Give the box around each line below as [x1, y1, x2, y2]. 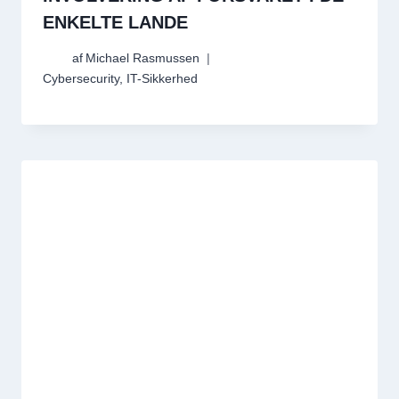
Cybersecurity [43, 72, 119, 86]
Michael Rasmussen [85, 52, 200, 66]
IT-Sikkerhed [126, 72, 198, 86]
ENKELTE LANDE [43, 12, 188, 32]
